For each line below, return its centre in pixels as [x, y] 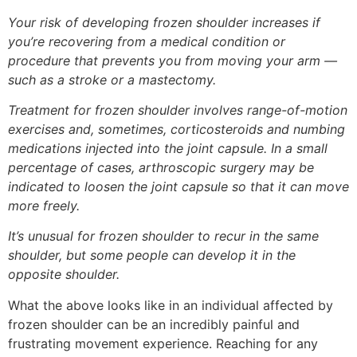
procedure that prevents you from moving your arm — [173, 60]
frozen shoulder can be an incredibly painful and [154, 324]
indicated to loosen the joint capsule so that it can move [178, 186]
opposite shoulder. [64, 275]
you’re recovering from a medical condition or [147, 41]
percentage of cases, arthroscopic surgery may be [161, 167]
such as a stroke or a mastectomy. [112, 79]
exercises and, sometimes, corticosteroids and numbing [177, 129]
